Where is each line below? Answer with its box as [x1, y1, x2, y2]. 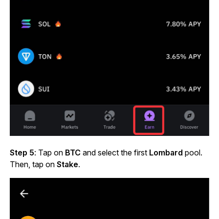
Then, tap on [10, 159, 57, 169]
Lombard [149, 147, 183, 157]
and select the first [83, 147, 149, 157]
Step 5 [10, 147, 34, 157]
